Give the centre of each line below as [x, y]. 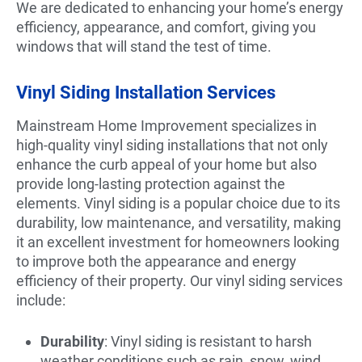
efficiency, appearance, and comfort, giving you [166, 27]
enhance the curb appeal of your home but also [166, 164]
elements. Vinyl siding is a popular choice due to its [178, 203]
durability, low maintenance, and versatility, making [179, 222]
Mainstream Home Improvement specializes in [166, 125]
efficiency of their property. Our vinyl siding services [179, 280]
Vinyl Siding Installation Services [146, 92]
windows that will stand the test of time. [144, 46]
